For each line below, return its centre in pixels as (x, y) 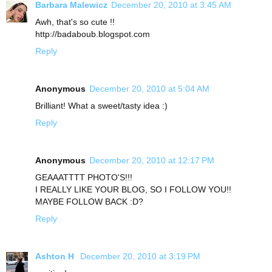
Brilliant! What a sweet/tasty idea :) (101, 106)
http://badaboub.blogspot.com (93, 34)
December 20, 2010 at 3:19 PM (140, 257)
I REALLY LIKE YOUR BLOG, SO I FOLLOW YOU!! (133, 190)
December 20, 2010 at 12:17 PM (152, 161)
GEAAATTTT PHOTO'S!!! (84, 178)
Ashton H (56, 257)
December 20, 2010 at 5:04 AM (149, 89)
